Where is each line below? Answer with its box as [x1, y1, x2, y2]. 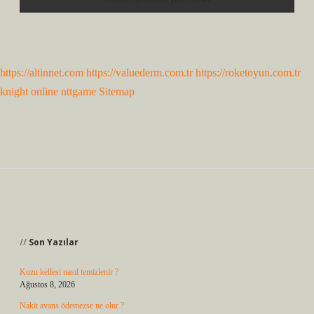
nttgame [61, 86, 96, 97]
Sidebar [19, 201, 95, 228]
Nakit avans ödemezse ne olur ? [20, 301, 124, 310]
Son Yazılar [29, 236, 78, 248]
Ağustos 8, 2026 [20, 280, 75, 289]
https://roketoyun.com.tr [196, 67, 301, 78]
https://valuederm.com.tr [86, 67, 193, 78]
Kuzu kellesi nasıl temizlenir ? [20, 267, 118, 277]
